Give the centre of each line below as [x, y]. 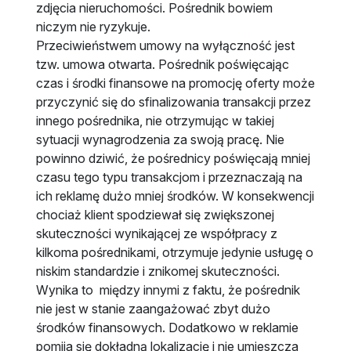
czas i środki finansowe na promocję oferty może [175, 83]
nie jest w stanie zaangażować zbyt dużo [153, 308]
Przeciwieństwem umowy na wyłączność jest [165, 45]
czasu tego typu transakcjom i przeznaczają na [169, 177]
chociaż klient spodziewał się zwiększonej [155, 214]
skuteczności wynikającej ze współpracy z [156, 233]
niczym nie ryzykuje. [93, 26]
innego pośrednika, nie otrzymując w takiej [155, 120]
